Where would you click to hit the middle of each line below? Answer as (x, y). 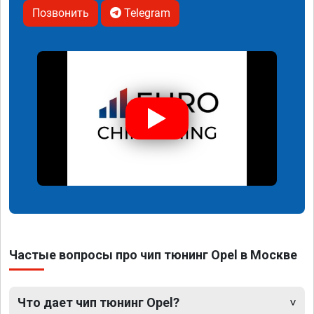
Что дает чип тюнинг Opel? (98, 303)
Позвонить (61, 13)
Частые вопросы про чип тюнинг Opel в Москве (153, 255)
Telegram (146, 13)
